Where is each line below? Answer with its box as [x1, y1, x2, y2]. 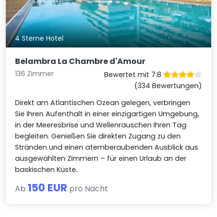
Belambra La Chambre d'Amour [15, 56, 146, 67]
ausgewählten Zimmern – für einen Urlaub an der [15, 154, 187, 164]
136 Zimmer [15, 69, 54, 79]
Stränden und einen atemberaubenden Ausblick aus [15, 142, 199, 153]
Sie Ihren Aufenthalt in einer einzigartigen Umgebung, [15, 109, 200, 119]
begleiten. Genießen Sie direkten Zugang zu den [15, 131, 181, 141]
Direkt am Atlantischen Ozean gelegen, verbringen [15, 98, 191, 108]
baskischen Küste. [15, 165, 78, 175]
